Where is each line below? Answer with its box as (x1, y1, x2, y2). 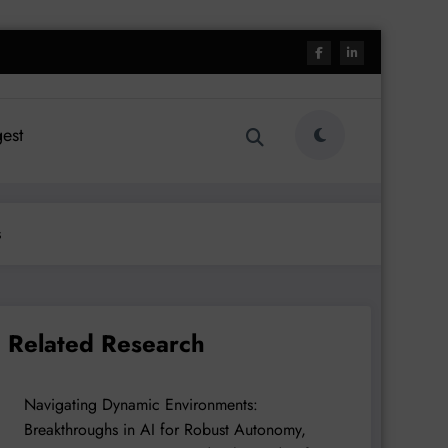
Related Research (7, 325, 205, 361)
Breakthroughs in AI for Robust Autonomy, (23, 417, 306, 441)
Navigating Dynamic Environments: (23, 392, 258, 416)
